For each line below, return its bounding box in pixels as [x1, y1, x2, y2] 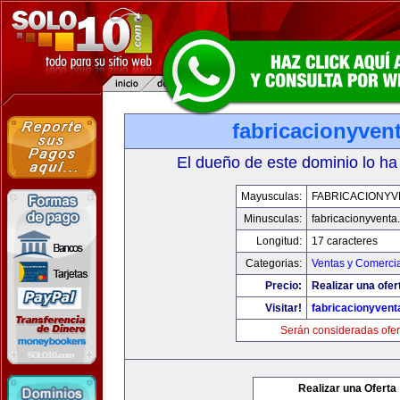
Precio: [265, 279, 302, 292]
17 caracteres [312, 235, 378, 247]
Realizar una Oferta [298, 382, 396, 395]
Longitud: [256, 235, 302, 247]
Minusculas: [244, 212, 302, 225]
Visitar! [265, 302, 302, 314]
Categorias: [246, 257, 302, 270]
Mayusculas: [241, 190, 302, 203]
